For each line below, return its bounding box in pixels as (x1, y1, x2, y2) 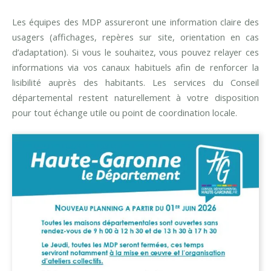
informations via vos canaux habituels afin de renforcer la (12, 61, 259, 74)
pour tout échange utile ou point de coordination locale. (12, 106, 237, 119)
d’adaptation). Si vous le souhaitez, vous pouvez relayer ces (12, 46, 259, 59)
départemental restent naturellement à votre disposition (12, 91, 259, 104)
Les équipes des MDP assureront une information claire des (12, 16, 259, 28)
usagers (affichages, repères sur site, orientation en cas (12, 31, 259, 44)
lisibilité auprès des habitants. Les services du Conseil (12, 76, 259, 89)
